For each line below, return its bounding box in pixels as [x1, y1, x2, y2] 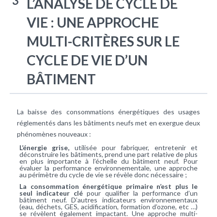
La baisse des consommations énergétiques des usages [17, 107, 200, 116]
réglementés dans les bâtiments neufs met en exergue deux [17, 118, 200, 127]
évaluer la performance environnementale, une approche [19, 163, 198, 172]
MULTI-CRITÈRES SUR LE [27, 32, 180, 49]
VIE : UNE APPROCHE [27, 14, 159, 31]
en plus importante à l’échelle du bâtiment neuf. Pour [19, 156, 198, 165]
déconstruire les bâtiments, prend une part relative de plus [19, 150, 198, 158]
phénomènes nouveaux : [17, 129, 91, 138]
